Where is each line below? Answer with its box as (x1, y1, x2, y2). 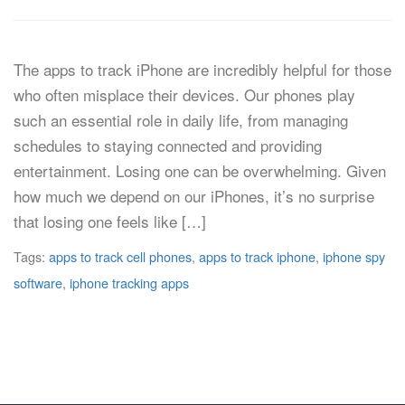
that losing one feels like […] (14, 210, 206, 232)
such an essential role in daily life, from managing (14, 108, 348, 131)
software (14, 273, 62, 292)
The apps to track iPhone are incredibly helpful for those (14, 58, 391, 80)
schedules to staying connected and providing (14, 134, 322, 156)
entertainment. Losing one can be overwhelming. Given (14, 159, 386, 182)
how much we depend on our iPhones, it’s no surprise (14, 184, 374, 207)
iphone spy (323, 247, 385, 266)
